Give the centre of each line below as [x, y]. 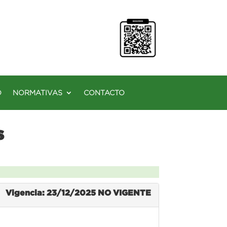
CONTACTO [104, 92]
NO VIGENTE [124, 192]
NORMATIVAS [37, 92]
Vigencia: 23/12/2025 [51, 192]
